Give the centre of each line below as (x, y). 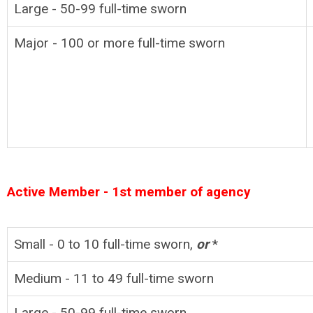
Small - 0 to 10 (58, 244)
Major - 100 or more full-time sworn (119, 43)
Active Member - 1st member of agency (129, 191)
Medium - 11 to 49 (70, 278)
